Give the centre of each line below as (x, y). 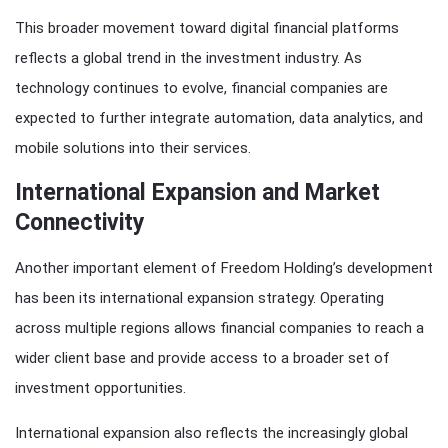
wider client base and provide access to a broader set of (202, 358)
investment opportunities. (100, 388)
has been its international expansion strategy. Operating (199, 298)
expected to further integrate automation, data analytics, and (219, 118)
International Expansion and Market (197, 193)
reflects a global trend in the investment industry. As (188, 58)
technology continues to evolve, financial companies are (201, 88)
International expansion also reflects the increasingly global (211, 433)
